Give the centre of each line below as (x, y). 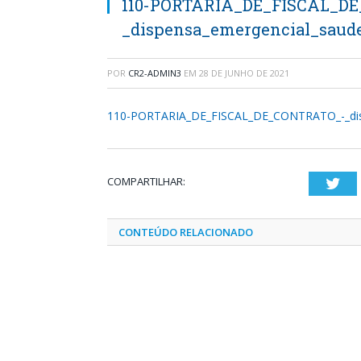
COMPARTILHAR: (146, 181)
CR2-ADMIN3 (155, 73)
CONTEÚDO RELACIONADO (186, 232)
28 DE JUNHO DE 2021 (244, 73)
